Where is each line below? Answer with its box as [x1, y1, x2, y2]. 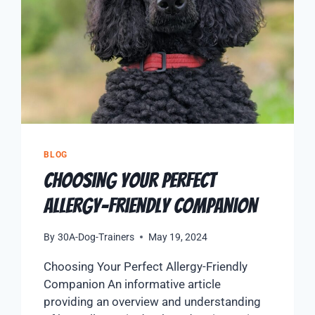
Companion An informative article [44, 276, 221, 291]
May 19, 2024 [148, 231, 207, 243]
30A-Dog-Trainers [57, 231, 134, 243]
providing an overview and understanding [44, 294, 262, 309]
